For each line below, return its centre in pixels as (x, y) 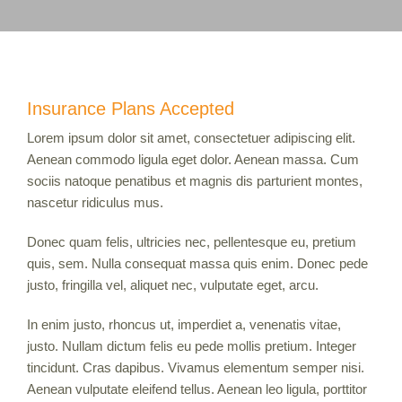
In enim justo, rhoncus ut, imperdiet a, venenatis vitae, (184, 324)
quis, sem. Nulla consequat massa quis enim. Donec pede (197, 263)
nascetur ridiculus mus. (95, 202)
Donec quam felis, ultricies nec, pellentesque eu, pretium (192, 241)
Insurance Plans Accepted (131, 108)
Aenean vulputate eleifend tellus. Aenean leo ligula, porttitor (197, 389)
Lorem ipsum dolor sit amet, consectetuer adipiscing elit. (191, 137)
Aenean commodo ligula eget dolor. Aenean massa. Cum (193, 159)
